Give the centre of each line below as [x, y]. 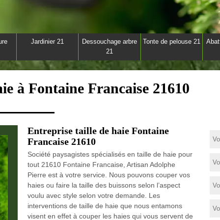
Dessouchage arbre [109, 41]
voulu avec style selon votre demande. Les [94, 195]
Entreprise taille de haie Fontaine [98, 131]
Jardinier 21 [47, 41]
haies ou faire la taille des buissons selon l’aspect [104, 185]
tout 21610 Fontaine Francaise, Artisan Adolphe [101, 165]
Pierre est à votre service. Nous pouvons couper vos [109, 175]
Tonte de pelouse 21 [171, 41]
